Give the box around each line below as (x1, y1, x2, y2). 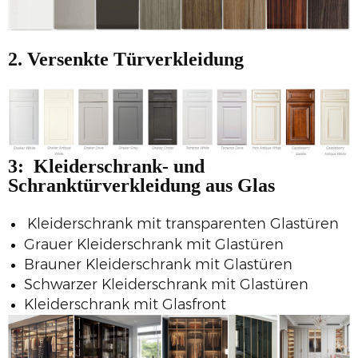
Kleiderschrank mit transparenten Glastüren (27, 214, 339, 233)
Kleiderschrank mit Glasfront (24, 295, 226, 313)
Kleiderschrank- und (34, 155, 205, 177)
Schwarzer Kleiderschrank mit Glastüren (24, 275, 308, 293)
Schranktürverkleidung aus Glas (8, 174, 275, 196)
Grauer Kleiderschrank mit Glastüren (24, 235, 284, 253)
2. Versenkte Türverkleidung (8, 48, 244, 70)
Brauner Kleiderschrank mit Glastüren (24, 255, 292, 273)
